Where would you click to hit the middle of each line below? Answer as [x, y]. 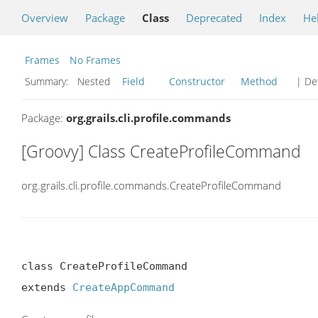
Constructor [197, 81]
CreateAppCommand [124, 287]
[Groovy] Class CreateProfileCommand [161, 151]
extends [47, 287]
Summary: [48, 81]
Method [259, 81]
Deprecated [214, 18]
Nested [97, 81]
